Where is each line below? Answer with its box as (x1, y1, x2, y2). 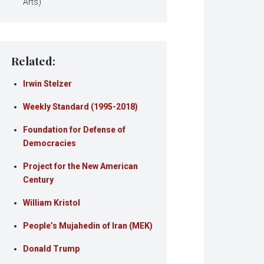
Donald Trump (23, 244, 80, 254)
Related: (11, 53, 56, 69)
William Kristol (23, 198, 81, 208)
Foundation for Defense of (23, 125, 126, 135)
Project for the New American (23, 161, 138, 171)
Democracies (23, 138, 77, 148)
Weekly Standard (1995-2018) (23, 102, 138, 112)
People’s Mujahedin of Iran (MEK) (23, 221, 153, 231)
